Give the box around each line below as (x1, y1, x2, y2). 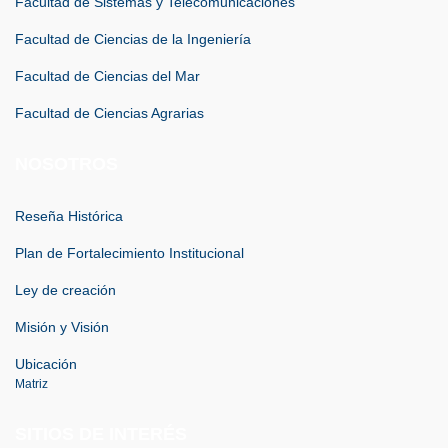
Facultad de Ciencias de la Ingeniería (15, 31, 251, 48)
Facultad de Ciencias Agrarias (15, 105, 204, 122)
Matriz (15, 377, 48, 392)
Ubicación (15, 356, 77, 373)
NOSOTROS (15, 154, 118, 175)
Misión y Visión (15, 319, 109, 336)
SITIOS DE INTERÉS (15, 424, 187, 445)
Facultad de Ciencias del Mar (15, 68, 200, 85)
